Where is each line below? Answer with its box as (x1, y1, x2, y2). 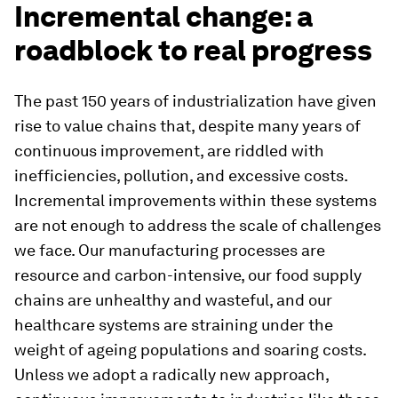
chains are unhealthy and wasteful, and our (14, 291, 332, 309)
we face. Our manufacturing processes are (14, 241, 325, 259)
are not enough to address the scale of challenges (14, 216, 381, 235)
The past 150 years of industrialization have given (14, 92, 377, 110)
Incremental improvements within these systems (14, 191, 377, 210)
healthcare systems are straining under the (14, 315, 333, 334)
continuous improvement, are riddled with (14, 141, 324, 160)
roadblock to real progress (14, 33, 372, 68)
